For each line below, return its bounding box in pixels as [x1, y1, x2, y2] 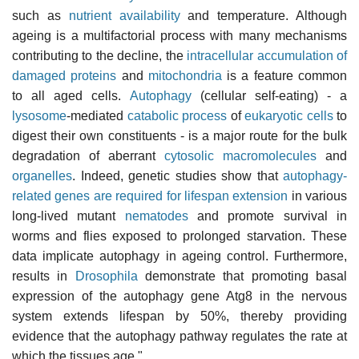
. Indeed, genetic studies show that [72, 168, 283, 183]
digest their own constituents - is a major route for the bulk [12, 128, 347, 143]
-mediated [67, 108, 127, 123]
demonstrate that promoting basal [137, 268, 348, 283]
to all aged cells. [12, 88, 130, 103]
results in [12, 268, 75, 283]
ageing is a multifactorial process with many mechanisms [12, 28, 347, 42]
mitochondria [147, 68, 222, 83]
